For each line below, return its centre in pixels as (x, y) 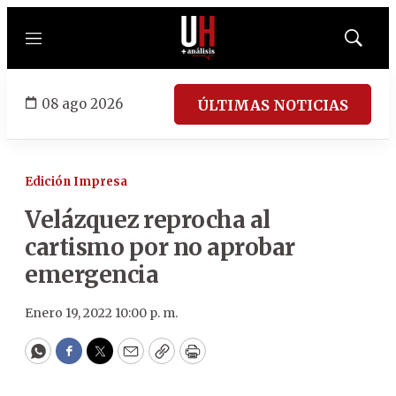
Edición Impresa (76, 182)
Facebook (105, 359)
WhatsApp (78, 359)
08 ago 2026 (82, 103)
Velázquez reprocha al (148, 220)
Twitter (128, 359)
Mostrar (372, 43)
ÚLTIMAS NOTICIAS (273, 105)
